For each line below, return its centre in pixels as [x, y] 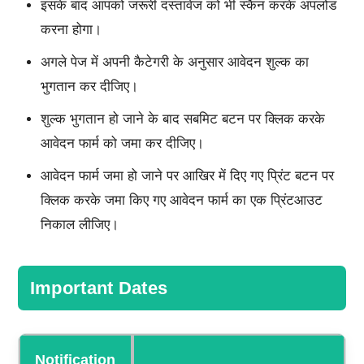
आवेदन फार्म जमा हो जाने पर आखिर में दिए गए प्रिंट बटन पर [187, 176]
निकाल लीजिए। [79, 225]
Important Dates [99, 288]
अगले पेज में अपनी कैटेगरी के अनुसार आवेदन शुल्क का [174, 63]
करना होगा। [71, 30]
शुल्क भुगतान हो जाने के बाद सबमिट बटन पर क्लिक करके [182, 119]
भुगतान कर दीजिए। [89, 87]
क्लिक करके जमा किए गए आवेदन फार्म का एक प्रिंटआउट [181, 201]
